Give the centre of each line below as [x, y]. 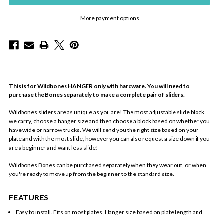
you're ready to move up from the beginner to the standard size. [91, 174]
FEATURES [29, 197]
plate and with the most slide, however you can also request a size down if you [109, 139]
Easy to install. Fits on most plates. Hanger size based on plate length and [109, 212]
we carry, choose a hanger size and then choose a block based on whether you [109, 121]
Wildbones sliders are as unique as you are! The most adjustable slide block [107, 112]
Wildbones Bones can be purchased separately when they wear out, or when [108, 165]
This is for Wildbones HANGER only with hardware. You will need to [99, 86]
